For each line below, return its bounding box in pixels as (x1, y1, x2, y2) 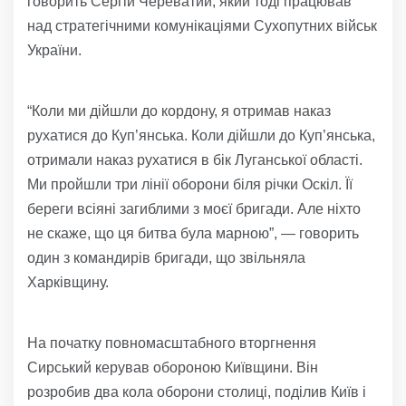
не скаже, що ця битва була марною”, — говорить (27, 226, 359, 242)
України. (27, 43, 82, 59)
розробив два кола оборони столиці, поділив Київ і (27, 384, 366, 401)
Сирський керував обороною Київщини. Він (27, 360, 318, 376)
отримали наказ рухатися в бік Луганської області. (27, 152, 362, 169)
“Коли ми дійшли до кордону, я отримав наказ (27, 103, 331, 120)
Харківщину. (27, 275, 109, 291)
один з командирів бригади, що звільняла (27, 250, 305, 266)
